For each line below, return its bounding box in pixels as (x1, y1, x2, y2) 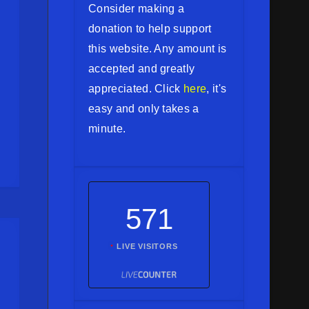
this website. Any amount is (88, 43, 227, 54)
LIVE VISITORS (117, 242, 178, 250)
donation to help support (88, 23, 212, 34)
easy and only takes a (88, 103, 199, 114)
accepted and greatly (88, 63, 195, 74)
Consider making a (88, 3, 185, 14)
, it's (206, 83, 227, 94)
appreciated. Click (88, 83, 184, 94)
